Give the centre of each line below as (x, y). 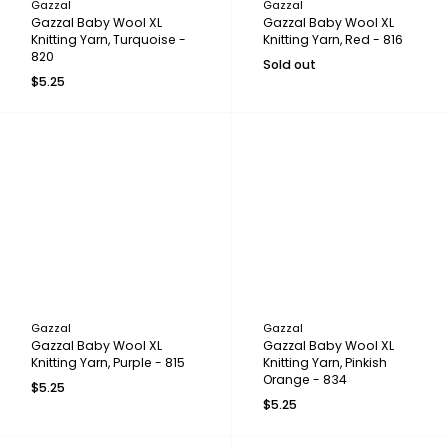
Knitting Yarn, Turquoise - (108, 39)
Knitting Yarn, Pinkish (324, 363)
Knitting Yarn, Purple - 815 (108, 363)
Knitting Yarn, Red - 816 (332, 39)
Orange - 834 (304, 380)
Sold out (289, 64)
